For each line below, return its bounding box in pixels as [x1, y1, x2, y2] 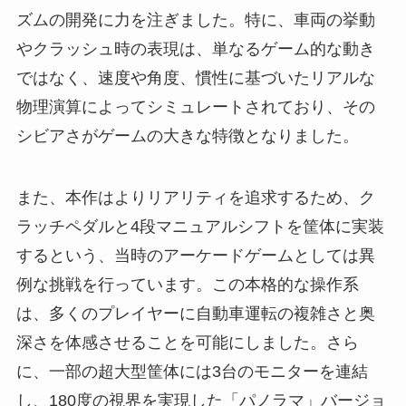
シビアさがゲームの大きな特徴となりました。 [15, 126, 359, 145]
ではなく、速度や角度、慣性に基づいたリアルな [15, 68, 375, 87]
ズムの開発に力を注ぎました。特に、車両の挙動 [15, 10, 375, 29]
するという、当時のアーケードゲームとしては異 [15, 246, 375, 265]
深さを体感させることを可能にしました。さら [15, 333, 359, 352]
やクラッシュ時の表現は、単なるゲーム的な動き [15, 39, 375, 58]
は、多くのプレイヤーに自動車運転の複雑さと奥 [15, 304, 375, 323]
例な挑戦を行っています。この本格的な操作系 [15, 275, 359, 294]
